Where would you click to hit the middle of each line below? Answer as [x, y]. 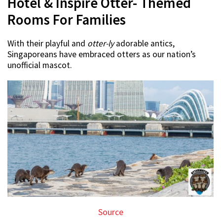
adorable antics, [144, 44]
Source [110, 212]
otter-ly [101, 44]
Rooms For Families [67, 20]
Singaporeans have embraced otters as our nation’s [102, 55]
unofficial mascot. [40, 65]
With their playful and [47, 44]
